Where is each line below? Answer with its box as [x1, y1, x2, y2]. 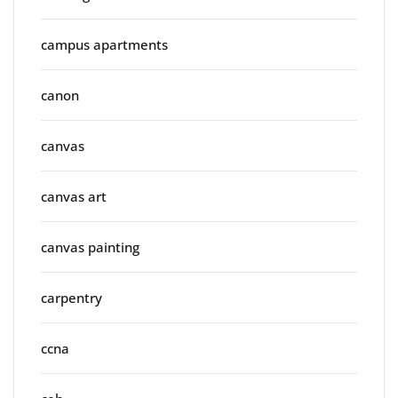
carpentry [41, 289, 102, 307]
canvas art [41, 187, 107, 206]
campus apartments [41, 36, 168, 54]
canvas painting [41, 238, 139, 257]
